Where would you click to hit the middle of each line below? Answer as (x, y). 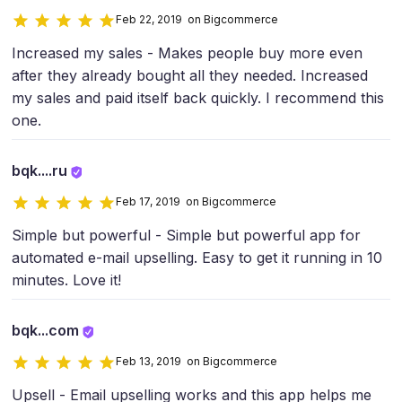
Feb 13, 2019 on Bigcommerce (197, 362)
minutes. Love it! (66, 280)
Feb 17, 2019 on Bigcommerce (196, 202)
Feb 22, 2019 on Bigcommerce (197, 20)
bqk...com (47, 331)
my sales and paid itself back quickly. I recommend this (198, 98)
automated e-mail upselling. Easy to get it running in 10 (197, 258)
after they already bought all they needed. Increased (190, 76)
